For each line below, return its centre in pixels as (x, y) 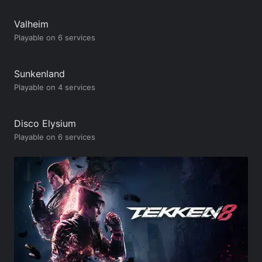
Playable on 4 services (55, 87)
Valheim (31, 24)
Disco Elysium (45, 123)
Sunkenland (39, 73)
